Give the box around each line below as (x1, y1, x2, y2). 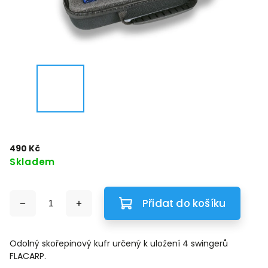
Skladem (10, 156, 55, 168)
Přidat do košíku (142, 196, 226, 211)
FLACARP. (10, 250, 48, 262)
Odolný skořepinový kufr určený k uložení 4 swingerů (10, 237, 228, 249)
